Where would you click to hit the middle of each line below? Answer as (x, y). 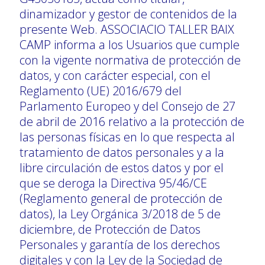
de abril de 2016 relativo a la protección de (132, 121)
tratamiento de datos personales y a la (122, 152)
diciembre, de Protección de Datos (110, 229)
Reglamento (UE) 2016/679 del (101, 91)
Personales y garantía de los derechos (120, 244)
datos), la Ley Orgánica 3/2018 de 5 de (120, 214)
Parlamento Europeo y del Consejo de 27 (127, 106)
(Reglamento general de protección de (121, 198)
